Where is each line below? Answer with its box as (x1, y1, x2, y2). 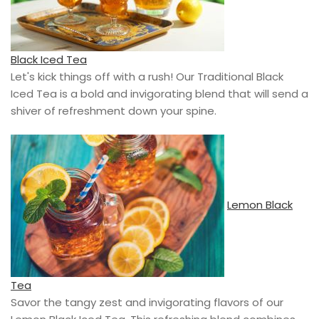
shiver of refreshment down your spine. (11, 103, 216, 118)
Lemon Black (227, 197, 293, 212)
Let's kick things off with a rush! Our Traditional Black (11, 68, 283, 84)
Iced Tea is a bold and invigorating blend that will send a (11, 85, 308, 101)
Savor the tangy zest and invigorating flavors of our (11, 294, 283, 310)
